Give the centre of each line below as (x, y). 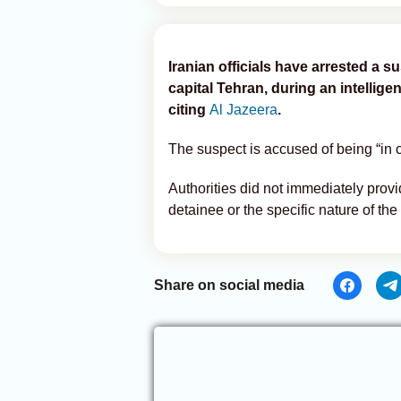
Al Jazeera (243, 110)
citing (189, 110)
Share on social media (229, 285)
